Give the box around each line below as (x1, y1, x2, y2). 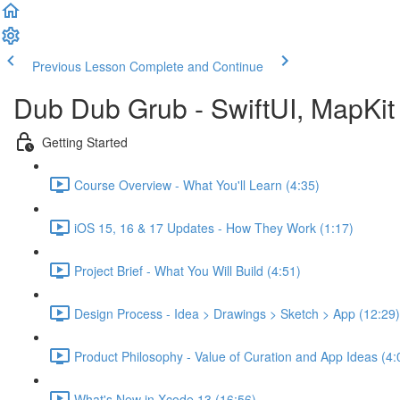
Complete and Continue (129, 57, 263, 75)
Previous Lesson (32, 57, 126, 75)
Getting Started (42, 132, 128, 151)
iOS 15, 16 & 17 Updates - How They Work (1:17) (74, 218, 354, 237)
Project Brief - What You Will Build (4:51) (74, 261, 301, 279)
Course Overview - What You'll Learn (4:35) (74, 175, 320, 194)
